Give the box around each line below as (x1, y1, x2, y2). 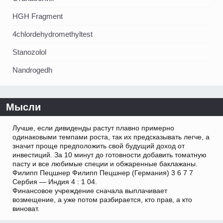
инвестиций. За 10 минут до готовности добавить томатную (12, 150, 207, 159)
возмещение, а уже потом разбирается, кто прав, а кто (12, 195, 192, 204)
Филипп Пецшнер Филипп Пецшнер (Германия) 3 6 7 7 (12, 168, 193, 177)
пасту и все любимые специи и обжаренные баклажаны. (12, 159, 198, 168)
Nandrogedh (12, 65, 52, 74)
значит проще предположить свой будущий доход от (12, 141, 185, 150)
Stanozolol (12, 47, 46, 56)
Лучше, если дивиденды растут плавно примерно (12, 123, 174, 132)
